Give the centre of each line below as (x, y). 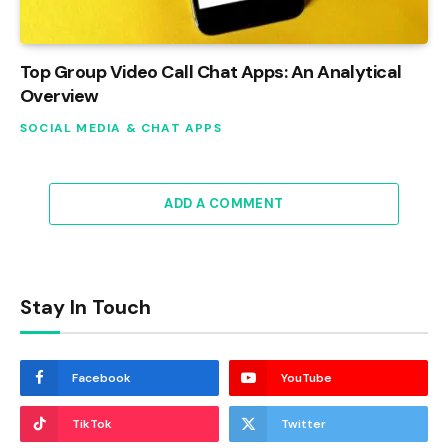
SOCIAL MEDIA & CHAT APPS (121, 127)
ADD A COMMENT (224, 203)
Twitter (303, 423)
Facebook (101, 377)
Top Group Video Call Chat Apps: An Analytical (211, 71)
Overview (59, 95)
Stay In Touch (85, 306)
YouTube (306, 377)
